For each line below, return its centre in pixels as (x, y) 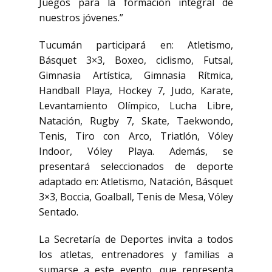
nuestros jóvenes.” (81, 18)
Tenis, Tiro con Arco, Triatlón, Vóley (136, 136)
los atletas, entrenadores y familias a (136, 254)
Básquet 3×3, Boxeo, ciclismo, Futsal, (136, 60)
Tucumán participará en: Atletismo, (136, 45)
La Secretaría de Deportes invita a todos (136, 239)
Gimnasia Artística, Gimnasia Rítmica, (136, 75)
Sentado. (59, 212)
